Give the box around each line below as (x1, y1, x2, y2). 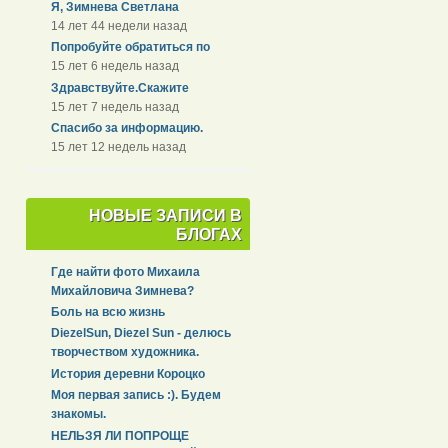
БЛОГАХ (175, 226, 242, 244)
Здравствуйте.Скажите (51, 80, 190, 95)
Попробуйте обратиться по (51, 40, 211, 55)
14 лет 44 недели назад (51, 19, 188, 33)
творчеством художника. (51, 345, 200, 360)
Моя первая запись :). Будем (51, 388, 222, 403)
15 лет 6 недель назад (51, 59, 180, 74)
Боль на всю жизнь (51, 304, 166, 319)
